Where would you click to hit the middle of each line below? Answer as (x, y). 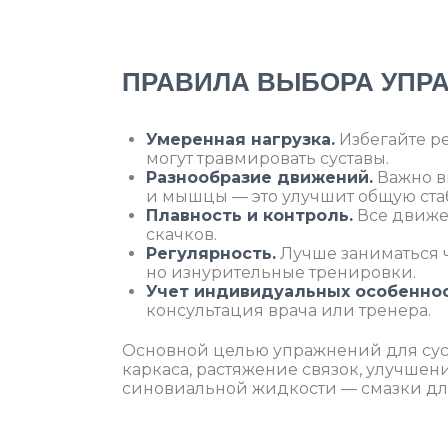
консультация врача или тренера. (288, 311)
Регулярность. (211, 254)
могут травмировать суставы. (267, 159)
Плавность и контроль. (249, 216)
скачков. (181, 235)
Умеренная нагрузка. (240, 140)
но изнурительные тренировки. (281, 273)
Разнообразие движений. (259, 178)
